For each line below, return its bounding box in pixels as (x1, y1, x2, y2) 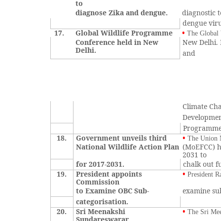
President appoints (76, 169, 143, 179)
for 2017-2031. (76, 159, 125, 169)
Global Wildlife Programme (75, 28, 173, 37)
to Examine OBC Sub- (76, 186, 149, 195)
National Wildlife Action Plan (76, 142, 180, 151)
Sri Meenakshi (76, 207, 126, 216)
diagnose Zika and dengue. (75, 8, 168, 17)
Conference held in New (75, 37, 159, 47)
